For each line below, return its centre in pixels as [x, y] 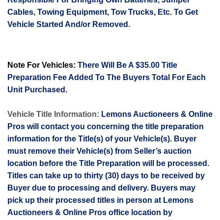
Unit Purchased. [37, 90]
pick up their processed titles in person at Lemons [100, 200]
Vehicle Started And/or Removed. [69, 24]
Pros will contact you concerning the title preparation [106, 126]
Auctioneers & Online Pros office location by [90, 212]
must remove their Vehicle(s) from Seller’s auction [99, 151]
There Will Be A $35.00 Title [127, 65]
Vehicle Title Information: [53, 114]
